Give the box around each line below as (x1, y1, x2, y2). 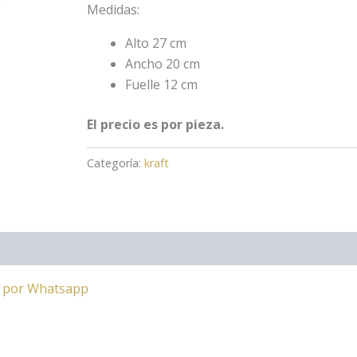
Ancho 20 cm (125, 54, 201, 73)
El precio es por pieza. (87, 115, 225, 133)
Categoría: (87, 155, 145, 171)
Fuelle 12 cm (125, 75, 198, 93)
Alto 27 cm (125, 33, 187, 52)
